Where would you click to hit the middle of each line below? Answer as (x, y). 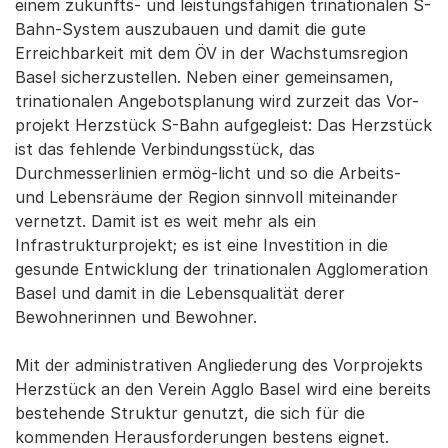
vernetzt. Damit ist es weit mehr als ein (165, 221)
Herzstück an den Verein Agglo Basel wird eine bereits (223, 389)
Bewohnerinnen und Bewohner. (136, 317)
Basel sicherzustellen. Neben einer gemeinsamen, (204, 77)
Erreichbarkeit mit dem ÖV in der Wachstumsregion (211, 53)
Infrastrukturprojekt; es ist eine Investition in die (201, 245)
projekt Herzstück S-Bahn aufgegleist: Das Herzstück (223, 125)
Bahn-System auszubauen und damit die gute (190, 29)
